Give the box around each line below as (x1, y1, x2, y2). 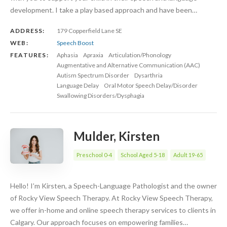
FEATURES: (10, 51, 49, 59)
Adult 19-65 (173, 151, 203, 158)
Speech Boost (57, 39, 94, 47)
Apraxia (83, 51, 103, 59)
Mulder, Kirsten (73, 128, 160, 143)
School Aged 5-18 (121, 151, 165, 158)
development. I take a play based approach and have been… (10, 5, 197, 14)
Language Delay (57, 81, 99, 89)
